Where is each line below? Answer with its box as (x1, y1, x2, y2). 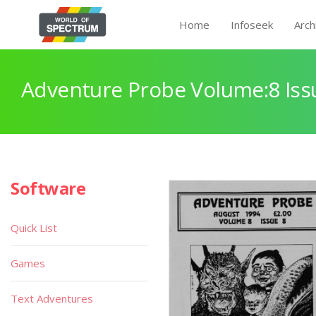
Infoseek (231, 18, 273, 32)
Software (11, 176, 86, 200)
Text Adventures (11, 291, 93, 305)
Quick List (11, 221, 57, 235)
